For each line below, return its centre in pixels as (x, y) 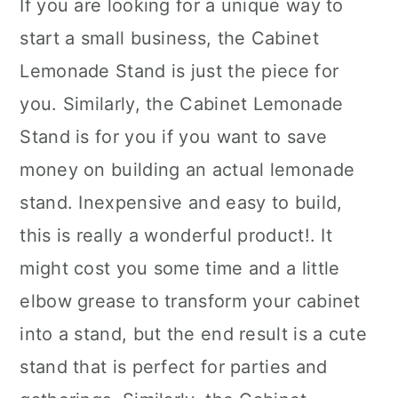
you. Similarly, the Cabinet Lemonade (182, 104)
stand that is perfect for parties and (174, 367)
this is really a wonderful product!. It (176, 235)
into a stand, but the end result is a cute (193, 334)
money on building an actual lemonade (187, 170)
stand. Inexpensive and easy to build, (181, 203)
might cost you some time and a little (180, 268)
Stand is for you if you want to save (174, 137)
